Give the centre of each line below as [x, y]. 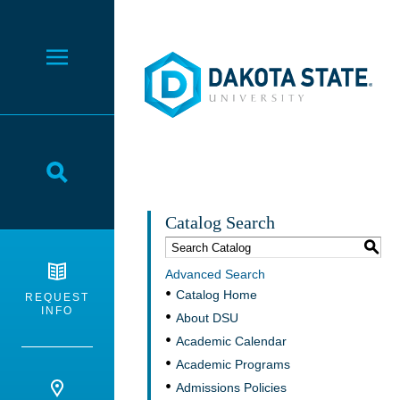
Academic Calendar [231, 341]
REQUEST [57, 297]
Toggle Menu [104, 66]
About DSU [207, 318]
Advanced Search [215, 274]
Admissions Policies [231, 387]
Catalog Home [217, 295]
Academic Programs [233, 364]
